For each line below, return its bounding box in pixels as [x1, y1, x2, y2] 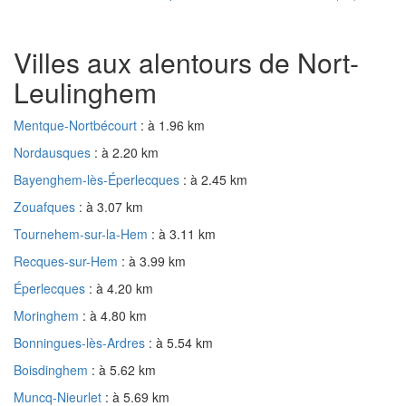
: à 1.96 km [140, 115, 205, 134]
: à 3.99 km [121, 251, 186, 270]
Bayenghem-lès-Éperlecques [14, 169, 183, 188]
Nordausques [14, 142, 94, 161]
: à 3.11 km [151, 224, 216, 243]
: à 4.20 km [89, 278, 153, 297]
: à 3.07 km [79, 197, 143, 216]
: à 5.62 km [92, 360, 156, 379]
